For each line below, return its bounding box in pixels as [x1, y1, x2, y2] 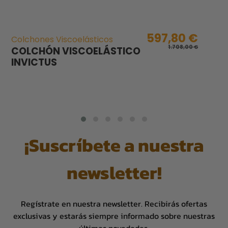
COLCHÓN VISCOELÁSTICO [11, 44, 140, 58]
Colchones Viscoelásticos [11, 34, 113, 46]
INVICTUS [11, 55, 57, 69]
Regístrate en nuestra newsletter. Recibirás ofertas [21, 197, 207, 210]
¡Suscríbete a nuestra [24, 131, 204, 159]
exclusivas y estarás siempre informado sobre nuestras [13, 210, 215, 222]
